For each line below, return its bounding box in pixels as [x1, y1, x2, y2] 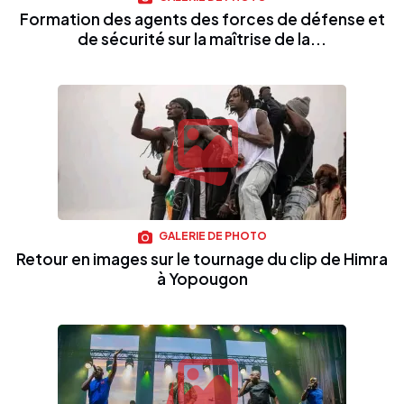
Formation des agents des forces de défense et [19, 9, 385, 30]
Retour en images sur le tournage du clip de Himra [16, 248, 388, 269]
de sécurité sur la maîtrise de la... [78, 29, 326, 50]
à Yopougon [156, 268, 248, 289]
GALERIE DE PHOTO [156, 229, 267, 243]
